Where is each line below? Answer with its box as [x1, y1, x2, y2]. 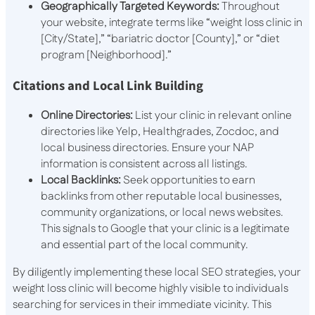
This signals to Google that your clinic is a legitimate [41, 221, 290, 238]
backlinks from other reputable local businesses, [41, 188, 282, 205]
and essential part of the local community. [41, 237, 248, 254]
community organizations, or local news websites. [41, 205, 283, 221]
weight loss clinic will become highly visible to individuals [13, 281, 288, 297]
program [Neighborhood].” [41, 46, 172, 63]
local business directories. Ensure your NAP [41, 140, 254, 157]
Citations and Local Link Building [13, 76, 203, 95]
